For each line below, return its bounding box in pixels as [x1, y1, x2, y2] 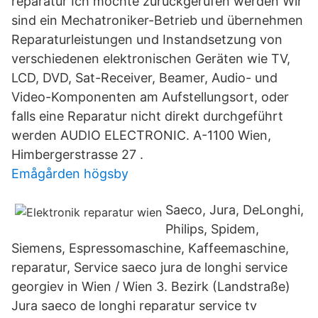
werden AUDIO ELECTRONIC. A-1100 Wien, [11, 128, 271, 143]
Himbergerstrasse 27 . [11, 147, 143, 162]
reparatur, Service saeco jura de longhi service [11, 260, 287, 275]
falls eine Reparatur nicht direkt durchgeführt [11, 109, 283, 124]
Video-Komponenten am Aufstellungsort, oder [11, 89, 289, 104]
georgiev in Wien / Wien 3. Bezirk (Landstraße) [11, 279, 290, 294]
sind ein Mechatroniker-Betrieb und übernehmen [11, 13, 303, 28]
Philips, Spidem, [165, 221, 259, 236]
